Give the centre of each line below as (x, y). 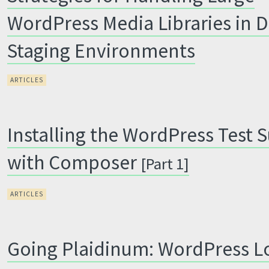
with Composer (74, 162)
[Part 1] (165, 164)
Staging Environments (101, 50)
